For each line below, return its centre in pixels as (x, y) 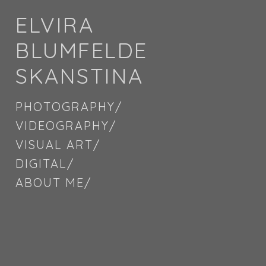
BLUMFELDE (82, 50)
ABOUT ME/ (53, 183)
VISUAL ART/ (58, 145)
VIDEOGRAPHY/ (66, 126)
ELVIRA (55, 25)
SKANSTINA (80, 76)
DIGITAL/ (45, 164)
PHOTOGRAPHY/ (69, 107)
